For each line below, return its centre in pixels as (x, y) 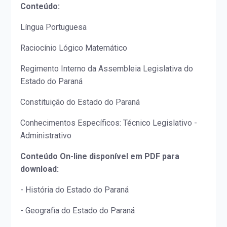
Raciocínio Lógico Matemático (74, 48)
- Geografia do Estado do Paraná (78, 211)
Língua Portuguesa (54, 27)
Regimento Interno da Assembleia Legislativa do (107, 69)
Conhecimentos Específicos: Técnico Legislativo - (109, 123)
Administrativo (46, 136)
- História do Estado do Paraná (75, 190)
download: (40, 169)
